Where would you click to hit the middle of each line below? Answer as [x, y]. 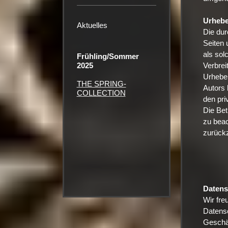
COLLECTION [101, 93]
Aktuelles [92, 25]
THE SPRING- [101, 84]
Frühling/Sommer [108, 56]
